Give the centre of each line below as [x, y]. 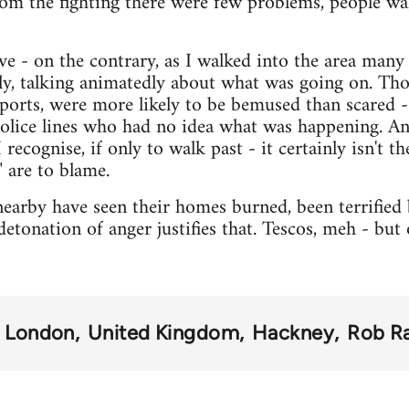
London [40, 332]
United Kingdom [163, 332]
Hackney [294, 332]
